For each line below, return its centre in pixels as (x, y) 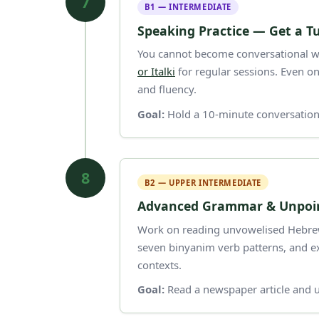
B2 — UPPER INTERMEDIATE (203, 182)
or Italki (156, 72)
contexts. (159, 265)
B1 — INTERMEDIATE (188, 7)
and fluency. (167, 89)
